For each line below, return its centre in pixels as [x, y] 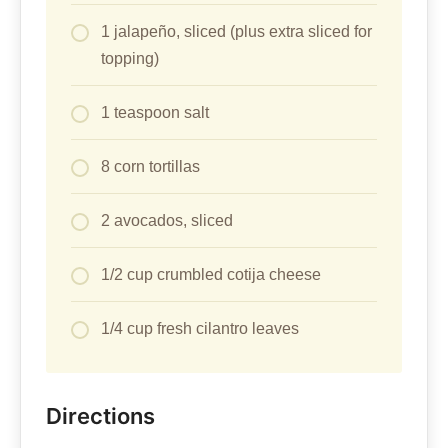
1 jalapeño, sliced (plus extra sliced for [236, 32]
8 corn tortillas [150, 167]
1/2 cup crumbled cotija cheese [211, 275]
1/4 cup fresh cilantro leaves [200, 329]
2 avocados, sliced [167, 221]
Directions [100, 416]
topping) [130, 59]
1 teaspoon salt [155, 113]
